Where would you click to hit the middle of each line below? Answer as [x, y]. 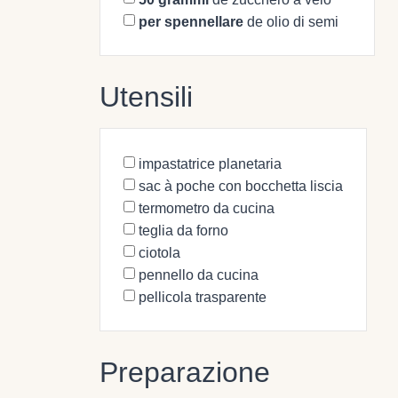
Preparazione [185, 372]
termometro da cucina [207, 208]
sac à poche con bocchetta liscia [241, 186]
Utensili [146, 96]
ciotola [159, 252]
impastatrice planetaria [210, 163]
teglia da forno [183, 230]
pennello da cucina [199, 275]
